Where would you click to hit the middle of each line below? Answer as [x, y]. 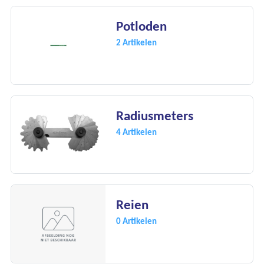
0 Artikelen [136, 221]
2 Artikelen [136, 42]
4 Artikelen [136, 131]
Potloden [141, 27]
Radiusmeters [155, 115]
